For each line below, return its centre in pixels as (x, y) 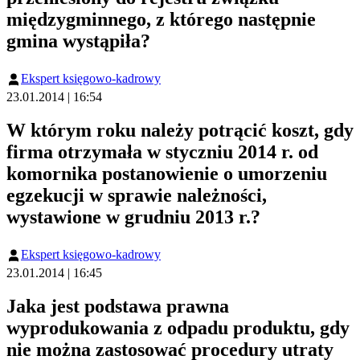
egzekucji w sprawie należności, (137, 195)
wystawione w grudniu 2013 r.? (133, 217)
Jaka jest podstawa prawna (118, 307)
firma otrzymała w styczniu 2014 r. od (162, 151)
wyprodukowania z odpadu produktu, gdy (178, 328)
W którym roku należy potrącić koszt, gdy (180, 130)
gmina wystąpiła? (78, 41)
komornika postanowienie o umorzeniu (167, 173)
